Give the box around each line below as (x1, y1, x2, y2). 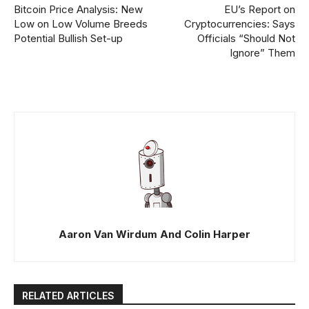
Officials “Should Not (197, 32, 295, 46)
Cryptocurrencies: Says (183, 17, 295, 31)
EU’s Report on (223, 3, 295, 17)
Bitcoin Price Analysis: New (14, 3, 143, 17)
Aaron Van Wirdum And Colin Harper (59, 228, 250, 241)
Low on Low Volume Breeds (14, 17, 148, 31)
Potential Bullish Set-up (14, 32, 123, 46)
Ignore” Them (229, 46, 295, 60)
